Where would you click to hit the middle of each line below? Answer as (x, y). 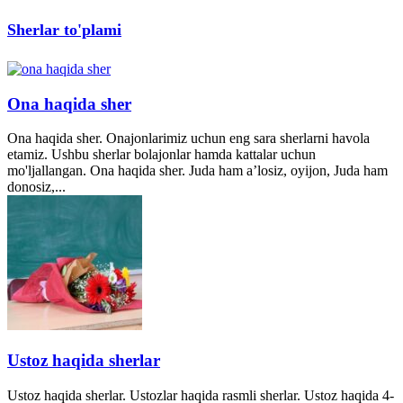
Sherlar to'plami (64, 30)
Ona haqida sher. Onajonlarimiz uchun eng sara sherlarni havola (188, 139)
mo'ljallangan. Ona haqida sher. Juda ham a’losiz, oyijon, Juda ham (197, 171)
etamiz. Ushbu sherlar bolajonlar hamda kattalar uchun (161, 155)
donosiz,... (36, 187)
